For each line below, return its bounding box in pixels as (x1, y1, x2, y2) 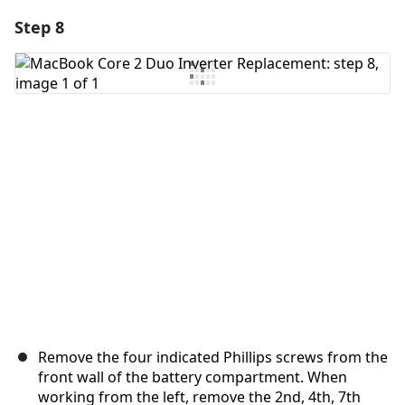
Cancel (221, 141, 258, 155)
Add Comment (42, 62, 145, 83)
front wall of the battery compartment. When (38, 367, 347, 388)
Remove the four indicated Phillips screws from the (38, 347, 388, 368)
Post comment (279, 141, 356, 155)
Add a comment (165, 18, 252, 33)
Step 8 (14, 16, 64, 39)
